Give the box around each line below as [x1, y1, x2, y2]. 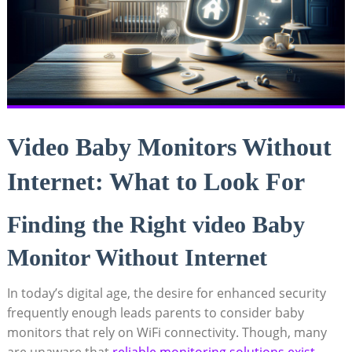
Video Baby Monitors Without [6, 133, 332, 162]
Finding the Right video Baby [6, 211, 305, 238]
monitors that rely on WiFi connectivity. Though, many [6, 324, 327, 342]
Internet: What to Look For [6, 167, 305, 196]
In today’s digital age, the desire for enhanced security [6, 284, 326, 302]
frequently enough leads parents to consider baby [6, 304, 304, 322]
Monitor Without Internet [6, 244, 267, 271]
